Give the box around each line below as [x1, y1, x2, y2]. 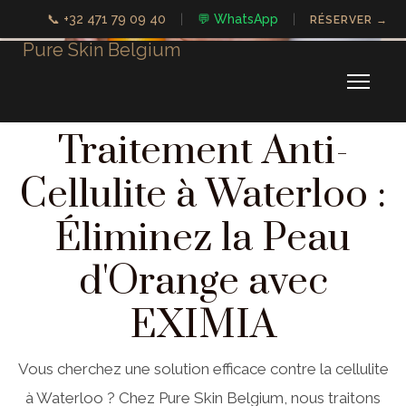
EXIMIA [130, 301, 276, 351]
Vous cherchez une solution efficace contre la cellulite [17, 360, 389, 379]
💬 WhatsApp [198, 12, 278, 26]
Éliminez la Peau [55, 214, 351, 264]
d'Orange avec [78, 257, 328, 307]
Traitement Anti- [57, 127, 349, 177]
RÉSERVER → [310, 14, 388, 26]
